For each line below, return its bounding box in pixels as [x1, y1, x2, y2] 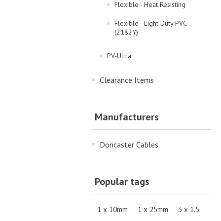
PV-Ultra [107, 51, 131, 60]
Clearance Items [100, 75, 154, 85]
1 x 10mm [97, 204, 128, 214]
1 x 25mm [138, 204, 168, 214]
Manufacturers [95, 110, 159, 123]
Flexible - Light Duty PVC [114, 19, 186, 28]
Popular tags [95, 175, 149, 188]
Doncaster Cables [100, 140, 158, 149]
